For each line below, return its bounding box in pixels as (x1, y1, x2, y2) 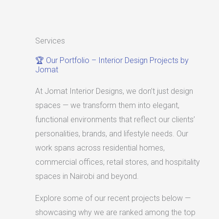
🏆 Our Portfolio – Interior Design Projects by (35, 55, 189, 65)
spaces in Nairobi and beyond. (35, 171, 139, 181)
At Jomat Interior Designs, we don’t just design (35, 86, 193, 96)
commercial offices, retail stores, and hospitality (35, 157, 200, 167)
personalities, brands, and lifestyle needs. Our (35, 129, 188, 138)
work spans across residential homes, (35, 143, 165, 153)
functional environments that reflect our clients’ (35, 114, 195, 124)
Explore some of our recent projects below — (35, 193, 191, 203)
